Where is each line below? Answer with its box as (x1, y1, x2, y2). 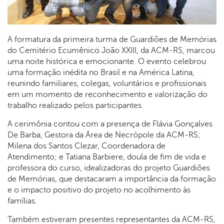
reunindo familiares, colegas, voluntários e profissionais (7, 78, 206, 88)
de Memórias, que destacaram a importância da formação (7, 174, 216, 183)
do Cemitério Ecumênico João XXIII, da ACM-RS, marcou (7, 45, 215, 55)
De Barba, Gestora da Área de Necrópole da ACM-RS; (7, 130, 200, 139)
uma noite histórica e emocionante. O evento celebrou (7, 56, 206, 66)
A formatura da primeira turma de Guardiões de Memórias (7, 34, 216, 44)
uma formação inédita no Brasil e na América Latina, (7, 67, 194, 77)
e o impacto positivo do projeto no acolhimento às (7, 185, 190, 194)
